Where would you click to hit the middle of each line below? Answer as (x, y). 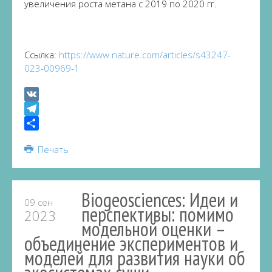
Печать (52, 149)
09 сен (39, 202)
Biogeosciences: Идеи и (160, 200)
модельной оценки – (153, 229)
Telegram (43, 123)
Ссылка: (42, 55)
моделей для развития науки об (135, 258)
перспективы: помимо (158, 214)
